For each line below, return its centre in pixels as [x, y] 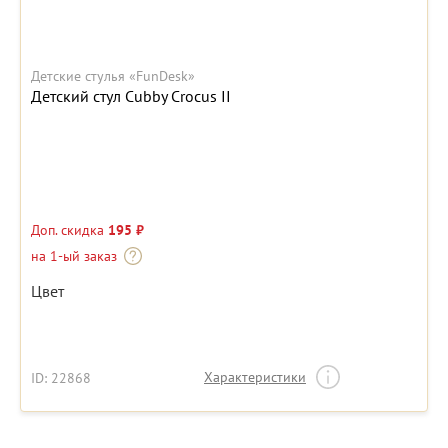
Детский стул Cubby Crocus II [131, 96]
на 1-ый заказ [74, 256]
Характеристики [255, 377]
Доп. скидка [69, 230]
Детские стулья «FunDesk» [113, 76]
